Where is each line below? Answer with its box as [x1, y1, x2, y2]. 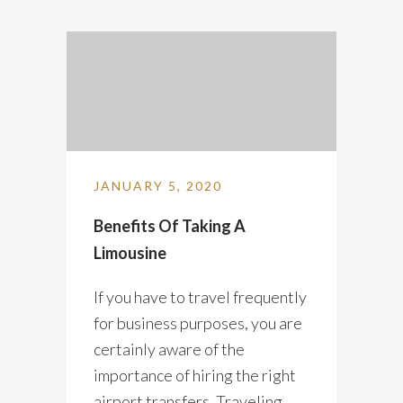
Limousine [94, 242, 166, 263]
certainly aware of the [94, 338, 245, 359]
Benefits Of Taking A [94, 215, 246, 236]
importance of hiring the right [94, 364, 296, 385]
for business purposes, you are [94, 312, 302, 333]
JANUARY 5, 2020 [94, 177, 222, 193]
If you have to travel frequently [94, 286, 307, 307]
